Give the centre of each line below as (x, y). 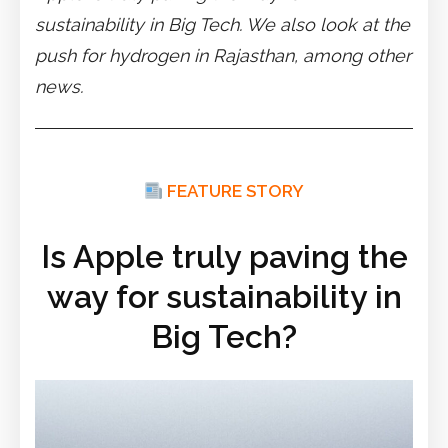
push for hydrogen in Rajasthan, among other (223, 56)
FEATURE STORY (236, 191)
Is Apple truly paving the (224, 257)
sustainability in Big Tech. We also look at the (222, 25)
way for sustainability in (224, 297)
